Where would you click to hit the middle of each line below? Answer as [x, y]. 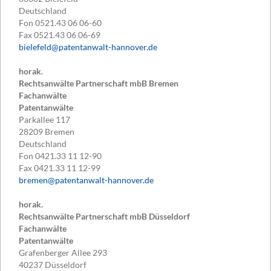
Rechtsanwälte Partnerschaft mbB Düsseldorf [104, 217]
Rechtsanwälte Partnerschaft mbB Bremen [99, 83]
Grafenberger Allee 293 [63, 253]
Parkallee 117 [44, 120]
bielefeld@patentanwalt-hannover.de [88, 47]
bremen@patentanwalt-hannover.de [86, 180]
